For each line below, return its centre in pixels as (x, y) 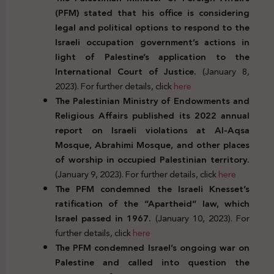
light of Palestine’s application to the (152, 57)
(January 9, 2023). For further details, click (137, 174)
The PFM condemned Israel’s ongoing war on (152, 247)
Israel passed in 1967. (105, 218)
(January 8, (226, 71)
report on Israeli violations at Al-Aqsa (152, 130)
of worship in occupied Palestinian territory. (152, 159)
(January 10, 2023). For (202, 218)
